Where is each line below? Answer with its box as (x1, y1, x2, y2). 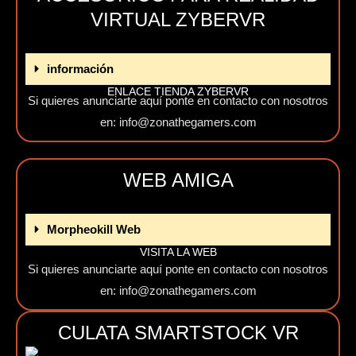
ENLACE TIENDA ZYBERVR (107, 85, 249, 98)
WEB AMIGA (122, 169, 234, 191)
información (47, 62, 114, 75)
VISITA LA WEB (139, 246, 217, 258)
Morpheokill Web (47, 222, 141, 236)
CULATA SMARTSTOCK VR (57, 322, 299, 343)
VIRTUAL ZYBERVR (91, 9, 265, 30)
